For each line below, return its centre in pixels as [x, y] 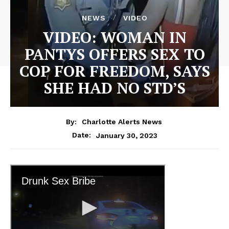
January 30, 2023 [127, 135]
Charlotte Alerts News [122, 122]
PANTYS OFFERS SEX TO [114, 54]
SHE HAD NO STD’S [114, 88]
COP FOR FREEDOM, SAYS [114, 71]
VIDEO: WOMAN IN [114, 37]
